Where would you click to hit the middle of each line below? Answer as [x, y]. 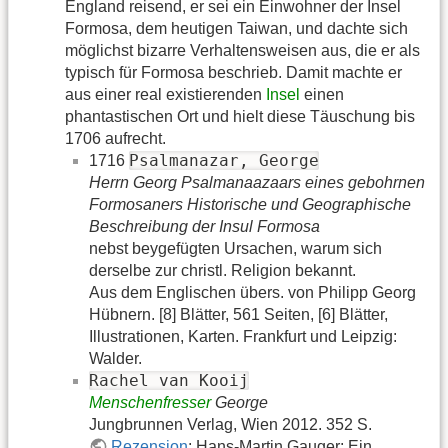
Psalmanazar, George [224, 161]
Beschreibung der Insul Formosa [204, 227]
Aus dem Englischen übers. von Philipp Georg [252, 293]
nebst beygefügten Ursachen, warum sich [235, 249]
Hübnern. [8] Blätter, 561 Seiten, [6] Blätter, [238, 315]
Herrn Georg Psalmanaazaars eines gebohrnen [257, 183]
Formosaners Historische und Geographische [250, 205]
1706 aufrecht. [115, 139]
